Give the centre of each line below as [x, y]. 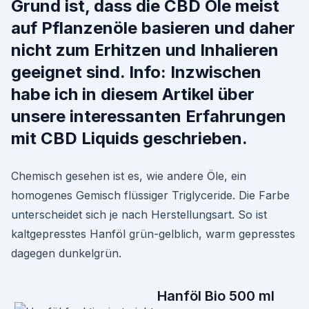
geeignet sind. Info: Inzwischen [136, 72]
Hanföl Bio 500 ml [216, 296]
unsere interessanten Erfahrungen [149, 116]
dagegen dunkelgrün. [66, 253]
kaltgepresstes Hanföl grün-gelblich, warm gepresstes [153, 234]
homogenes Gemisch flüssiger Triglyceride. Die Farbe [150, 195]
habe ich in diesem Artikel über [133, 94]
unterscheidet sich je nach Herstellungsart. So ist [139, 215]
